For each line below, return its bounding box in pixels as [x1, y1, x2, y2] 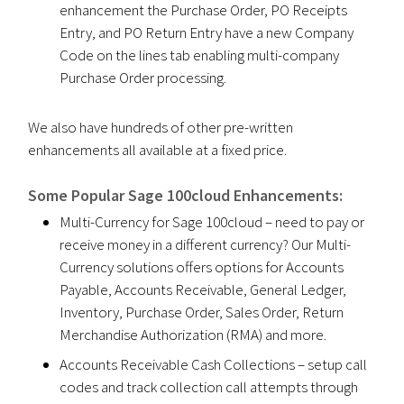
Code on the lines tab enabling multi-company [60, 44, 340, 65]
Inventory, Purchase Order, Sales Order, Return [60, 301, 344, 322]
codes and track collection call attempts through [60, 376, 359, 397]
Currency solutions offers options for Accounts [60, 256, 344, 277]
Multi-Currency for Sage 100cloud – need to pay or [60, 211, 365, 232]
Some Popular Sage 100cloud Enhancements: [28, 184, 344, 206]
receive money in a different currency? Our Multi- [60, 234, 352, 254]
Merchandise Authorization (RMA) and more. [60, 324, 327, 344]
